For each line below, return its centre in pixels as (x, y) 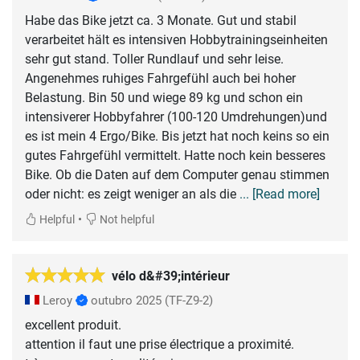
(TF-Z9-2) (189, 300)
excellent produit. (73, 325)
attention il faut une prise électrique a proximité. (160, 344)
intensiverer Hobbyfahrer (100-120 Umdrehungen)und (176, 117)
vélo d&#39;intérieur (171, 276)
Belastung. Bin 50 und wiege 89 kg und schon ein (164, 97)
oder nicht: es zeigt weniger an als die (132, 194)
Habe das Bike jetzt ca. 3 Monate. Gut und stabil (161, 20)
